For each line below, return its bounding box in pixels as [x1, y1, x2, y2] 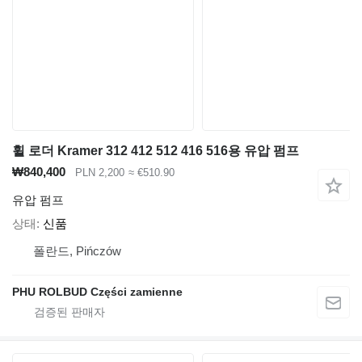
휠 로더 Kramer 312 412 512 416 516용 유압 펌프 [12, 143, 299, 158]
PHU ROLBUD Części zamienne [12, 284, 183, 298]
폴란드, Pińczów [33, 243, 121, 258]
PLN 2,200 [75, 166, 124, 179]
